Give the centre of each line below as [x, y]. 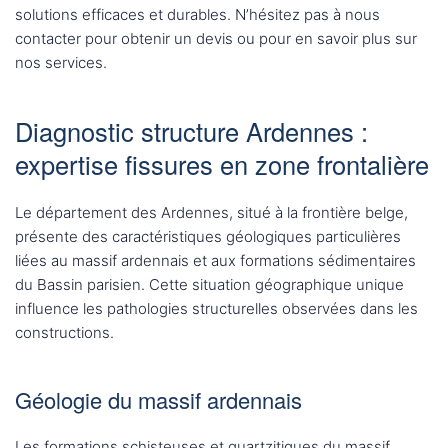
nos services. [61, 62]
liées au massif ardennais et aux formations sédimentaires [215, 260]
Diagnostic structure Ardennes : [191, 131]
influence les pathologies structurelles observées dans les [216, 308]
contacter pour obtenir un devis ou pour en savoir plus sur [216, 38]
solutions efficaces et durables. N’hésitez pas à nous [197, 14]
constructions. [64, 332]
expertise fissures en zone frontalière [222, 164]
